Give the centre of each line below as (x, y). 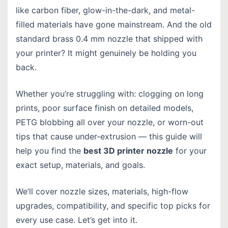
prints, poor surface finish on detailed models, (105, 108)
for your (190, 150)
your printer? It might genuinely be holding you (106, 53)
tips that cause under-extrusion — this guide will (109, 136)
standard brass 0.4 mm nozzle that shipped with (109, 38)
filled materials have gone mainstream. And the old (114, 24)
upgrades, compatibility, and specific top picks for (113, 205)
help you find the (50, 150)
